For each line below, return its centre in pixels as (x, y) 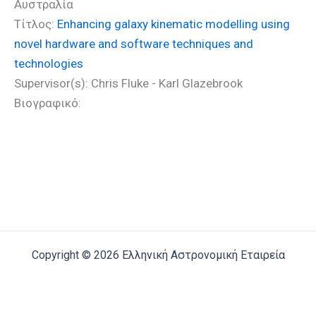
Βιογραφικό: (48, 103)
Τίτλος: (36, 24)
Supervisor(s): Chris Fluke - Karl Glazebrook (128, 83)
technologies (49, 63)
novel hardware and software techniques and (134, 44)
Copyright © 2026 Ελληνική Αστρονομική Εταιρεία (158, 255)
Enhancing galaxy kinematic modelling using (174, 24)
